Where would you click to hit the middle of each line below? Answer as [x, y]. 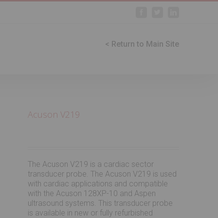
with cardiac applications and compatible [98, 184]
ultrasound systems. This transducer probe [100, 203]
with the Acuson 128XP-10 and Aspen [92, 193]
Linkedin [188, 12]
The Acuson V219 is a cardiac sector [91, 164]
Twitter [169, 12]
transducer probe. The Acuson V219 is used [102, 174]
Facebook [157, 12]
